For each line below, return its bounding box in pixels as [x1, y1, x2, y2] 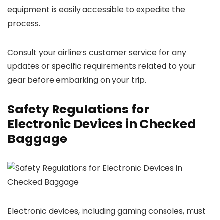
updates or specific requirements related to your [7, 60, 196, 72]
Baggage [7, 130, 67, 147]
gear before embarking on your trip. [7, 74, 146, 85]
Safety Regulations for [7, 101, 149, 118]
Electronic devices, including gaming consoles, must [7, 205, 206, 217]
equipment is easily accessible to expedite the [7, 4, 185, 15]
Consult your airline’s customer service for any [7, 47, 186, 58]
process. [7, 18, 40, 29]
